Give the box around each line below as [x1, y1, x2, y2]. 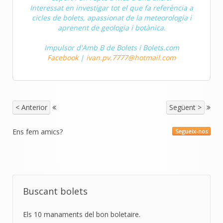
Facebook [47, 52, 78, 62]
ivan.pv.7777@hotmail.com [86, 52, 176, 62]
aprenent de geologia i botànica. [57, 22, 166, 32]
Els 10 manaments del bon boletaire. [23, 209, 140, 219]
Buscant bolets [23, 185, 88, 197]
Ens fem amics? [12, 126, 63, 136]
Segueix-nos [175, 127, 208, 135]
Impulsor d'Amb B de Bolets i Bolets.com [44, 42, 179, 52]
